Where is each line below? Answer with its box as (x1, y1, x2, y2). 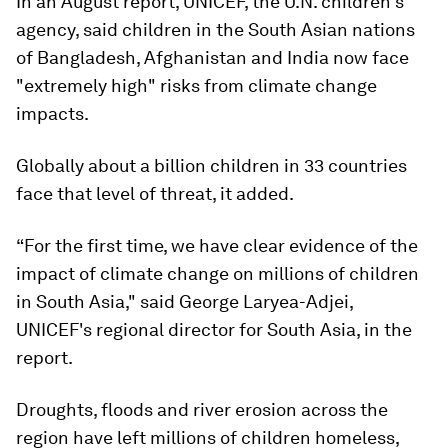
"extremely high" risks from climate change (16, 75, 377, 97)
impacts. (16, 103, 89, 125)
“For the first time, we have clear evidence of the (16, 235, 418, 257)
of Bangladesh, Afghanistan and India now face (16, 47, 409, 69)
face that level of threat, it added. (16, 183, 294, 205)
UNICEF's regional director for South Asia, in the (16, 319, 412, 341)
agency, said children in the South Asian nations (16, 19, 415, 41)
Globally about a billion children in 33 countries (16, 155, 407, 177)
